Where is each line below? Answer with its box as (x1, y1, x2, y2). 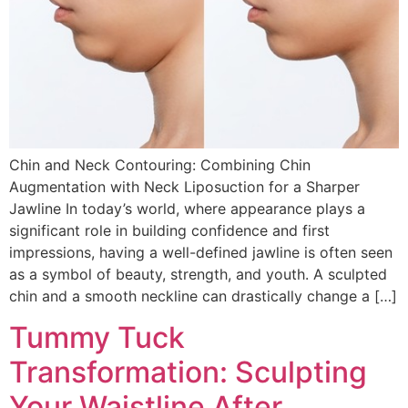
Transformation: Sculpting (9, 353, 367, 390)
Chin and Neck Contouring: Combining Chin (9, 156, 311, 175)
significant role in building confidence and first (9, 221, 330, 240)
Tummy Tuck (9, 319, 185, 355)
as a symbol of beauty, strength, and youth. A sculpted (9, 265, 387, 284)
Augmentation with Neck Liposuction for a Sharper (9, 178, 360, 197)
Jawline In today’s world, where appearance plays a (9, 199, 365, 219)
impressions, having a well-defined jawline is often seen (9, 243, 393, 262)
